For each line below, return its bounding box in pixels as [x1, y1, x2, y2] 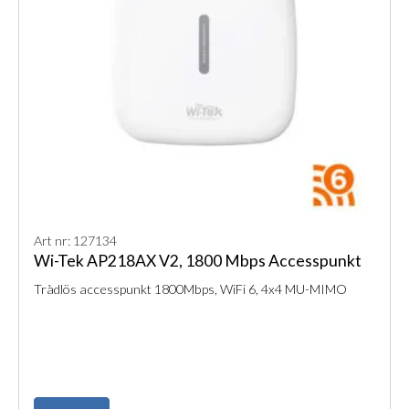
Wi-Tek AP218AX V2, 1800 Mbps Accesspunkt [34, 251, 362, 271]
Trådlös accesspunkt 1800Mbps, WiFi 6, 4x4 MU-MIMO [34, 281, 347, 298]
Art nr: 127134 [34, 233, 117, 249]
